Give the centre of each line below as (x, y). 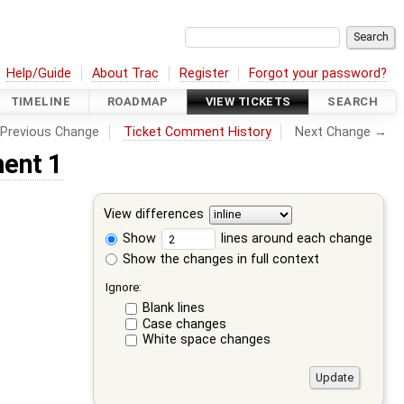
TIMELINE (41, 102)
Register (204, 73)
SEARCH (353, 102)
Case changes (184, 324)
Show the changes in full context (220, 259)
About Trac (126, 73)
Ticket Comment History (197, 132)
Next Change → (341, 132)
